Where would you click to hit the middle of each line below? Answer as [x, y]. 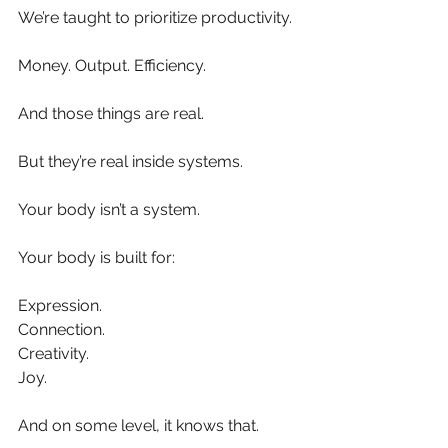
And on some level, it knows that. [138, 426]
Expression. [60, 306]
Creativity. [53, 354]
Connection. [61, 330]
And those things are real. [111, 114]
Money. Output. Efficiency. [112, 66]
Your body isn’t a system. [109, 210]
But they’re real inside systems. [130, 162]
